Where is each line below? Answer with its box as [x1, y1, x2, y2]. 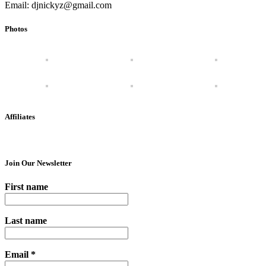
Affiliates [5, 112, 35, 121]
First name [5, 182, 48, 192]
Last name [5, 216, 47, 226]
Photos [5, 24, 27, 33]
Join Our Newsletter [5, 159, 72, 168]
